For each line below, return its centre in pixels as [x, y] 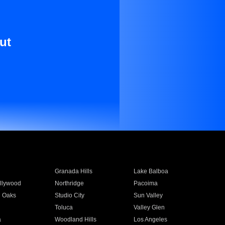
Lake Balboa [151, 171]
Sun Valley [148, 195]
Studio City [69, 195]
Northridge [69, 183]
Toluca [64, 207]
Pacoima [146, 183]
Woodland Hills [75, 219]
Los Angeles [151, 219]
